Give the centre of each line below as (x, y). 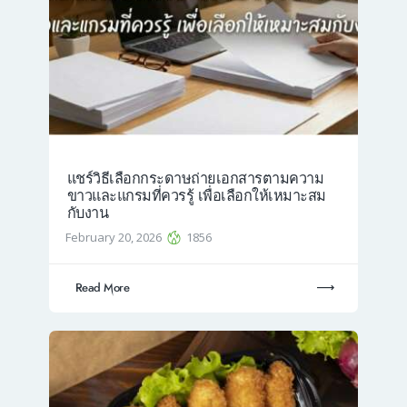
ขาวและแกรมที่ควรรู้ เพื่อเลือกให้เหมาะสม (196, 195)
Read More (102, 288)
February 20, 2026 (115, 237)
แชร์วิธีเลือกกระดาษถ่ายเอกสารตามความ (195, 178)
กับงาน (87, 213)
